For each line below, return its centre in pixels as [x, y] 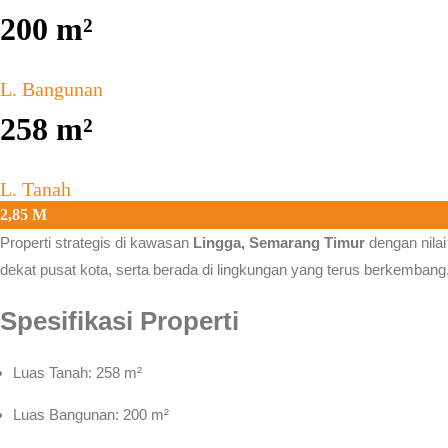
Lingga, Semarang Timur [279, 242]
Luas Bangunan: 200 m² [91, 414]
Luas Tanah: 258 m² [77, 372]
